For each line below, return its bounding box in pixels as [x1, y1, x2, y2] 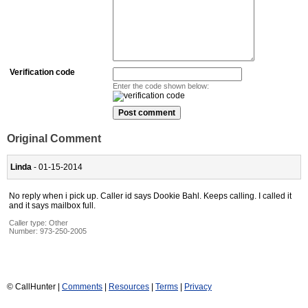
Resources [109, 281, 149, 291]
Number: [9, 226, 40, 235]
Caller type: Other [9, 218, 68, 227]
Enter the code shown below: [113, 82, 209, 91]
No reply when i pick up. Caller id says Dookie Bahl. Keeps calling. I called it [9, 190, 291, 201]
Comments [62, 281, 102, 291]
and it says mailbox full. [9, 200, 96, 210]
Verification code [10, 67, 75, 78]
